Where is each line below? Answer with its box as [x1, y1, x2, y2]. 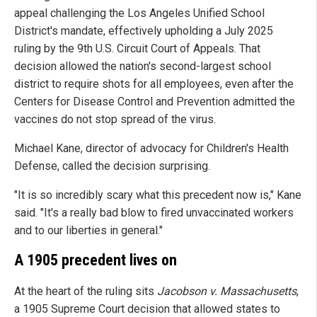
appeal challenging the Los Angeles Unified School [14, 6, 265, 21]
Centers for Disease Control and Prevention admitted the [14, 95, 295, 109]
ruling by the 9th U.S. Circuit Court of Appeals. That [14, 42, 260, 56]
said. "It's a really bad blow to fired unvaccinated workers [14, 206, 294, 220]
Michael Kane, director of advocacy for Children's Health [14, 142, 289, 156]
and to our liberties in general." [14, 224, 163, 238]
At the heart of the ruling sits [14, 284, 157, 298]
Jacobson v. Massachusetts [157, 284, 296, 298]
